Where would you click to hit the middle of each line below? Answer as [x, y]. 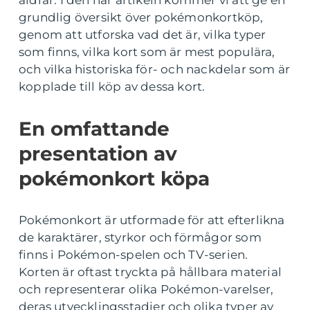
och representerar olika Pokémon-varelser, [146, 289]
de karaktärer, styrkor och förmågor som [140, 237]
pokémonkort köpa [114, 179]
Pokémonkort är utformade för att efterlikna [152, 220]
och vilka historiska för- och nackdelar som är [155, 69]
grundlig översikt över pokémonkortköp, [141, 17]
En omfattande [94, 129]
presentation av [98, 154]
